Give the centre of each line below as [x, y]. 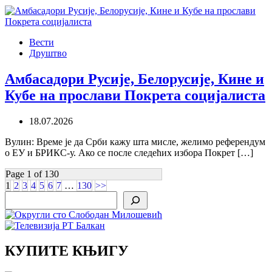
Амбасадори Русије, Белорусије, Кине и [134, 79]
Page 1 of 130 [32, 174]
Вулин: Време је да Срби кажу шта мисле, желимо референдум [135, 141]
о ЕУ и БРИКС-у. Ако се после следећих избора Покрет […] [129, 152]
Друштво [48, 53]
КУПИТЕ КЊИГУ [67, 251]
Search [17, 195]
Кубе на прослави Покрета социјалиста [135, 95]
